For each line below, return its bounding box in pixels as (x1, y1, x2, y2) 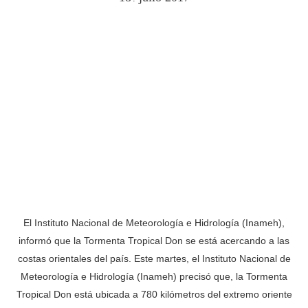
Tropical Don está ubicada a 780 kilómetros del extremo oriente (16, 289, 292, 300)
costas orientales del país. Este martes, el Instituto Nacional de (17, 253, 291, 265)
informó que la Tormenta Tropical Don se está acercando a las (19, 235, 289, 247)
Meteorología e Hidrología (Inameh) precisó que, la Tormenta (21, 271, 287, 283)
